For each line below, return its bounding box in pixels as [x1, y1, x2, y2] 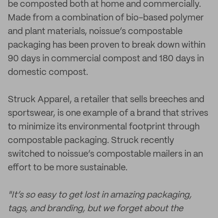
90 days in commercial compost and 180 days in [8, 54, 204, 63]
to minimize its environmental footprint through [8, 123, 200, 131]
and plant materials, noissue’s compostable [8, 27, 182, 36]
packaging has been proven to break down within [8, 41, 205, 50]
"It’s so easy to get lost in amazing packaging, [8, 191, 192, 200]
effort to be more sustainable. [8, 163, 127, 172]
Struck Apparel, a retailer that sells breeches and [8, 95, 204, 104]
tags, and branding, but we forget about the [8, 204, 183, 213]
